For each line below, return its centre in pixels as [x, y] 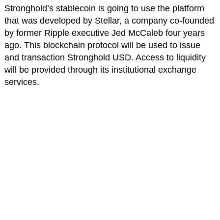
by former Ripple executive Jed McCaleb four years [104, 33]
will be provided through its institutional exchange [100, 70]
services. [22, 82]
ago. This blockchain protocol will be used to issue [102, 45]
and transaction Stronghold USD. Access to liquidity [105, 58]
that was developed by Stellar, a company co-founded [109, 21]
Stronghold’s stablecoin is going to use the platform [104, 9]
